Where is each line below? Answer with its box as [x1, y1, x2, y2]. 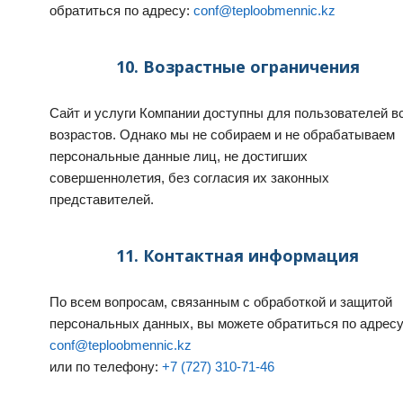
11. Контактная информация [116, 245, 359, 266]
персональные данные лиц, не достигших [49, 148, 308, 164]
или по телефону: [49, 359, 162, 374]
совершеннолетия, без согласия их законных [49, 170, 329, 185]
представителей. [49, 192, 154, 207]
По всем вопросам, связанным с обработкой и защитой [49, 294, 392, 309]
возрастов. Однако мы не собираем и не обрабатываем [49, 127, 395, 142]
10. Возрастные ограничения [115, 56, 360, 77]
